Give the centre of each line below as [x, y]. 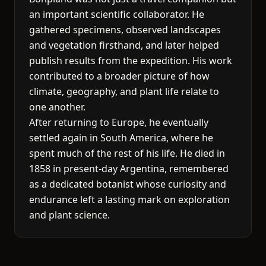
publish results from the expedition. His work [131, 61]
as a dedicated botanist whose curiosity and [128, 184]
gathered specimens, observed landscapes [125, 30]
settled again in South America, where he [121, 138]
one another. [57, 107]
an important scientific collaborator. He [117, 14]
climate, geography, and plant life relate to [124, 91]
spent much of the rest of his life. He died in [127, 153]
